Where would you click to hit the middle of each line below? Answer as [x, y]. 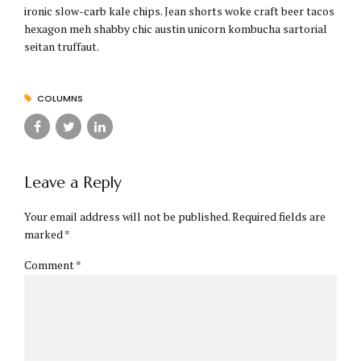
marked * [47, 234]
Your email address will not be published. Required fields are [175, 216]
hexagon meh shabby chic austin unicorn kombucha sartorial [176, 29]
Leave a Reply [73, 182]
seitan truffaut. [62, 46]
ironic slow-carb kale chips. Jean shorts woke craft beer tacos [179, 11]
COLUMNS [60, 98]
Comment [50, 264]
